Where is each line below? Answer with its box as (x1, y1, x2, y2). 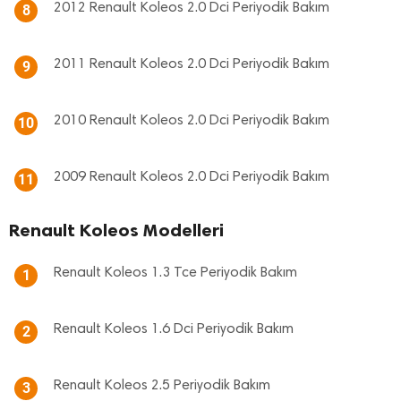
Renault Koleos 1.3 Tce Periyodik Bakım (54, 266, 297, 280)
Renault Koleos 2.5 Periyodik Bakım (54, 379, 270, 393)
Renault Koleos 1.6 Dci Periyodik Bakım (54, 322, 294, 337)
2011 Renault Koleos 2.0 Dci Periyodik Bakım (54, 57, 329, 72)
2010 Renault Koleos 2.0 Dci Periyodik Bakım (54, 114, 329, 128)
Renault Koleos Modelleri (9, 219, 224, 241)
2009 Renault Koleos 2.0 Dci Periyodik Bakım (54, 170, 329, 184)
